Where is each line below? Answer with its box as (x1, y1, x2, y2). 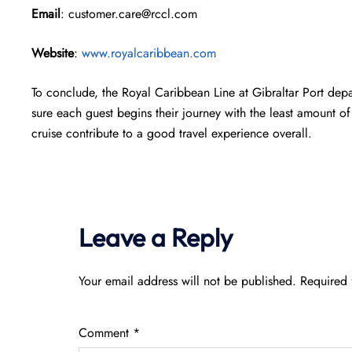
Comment (79, 324, 133, 342)
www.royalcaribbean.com (82, 44, 216, 62)
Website (31, 44, 74, 62)
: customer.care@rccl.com (60, 5, 197, 23)
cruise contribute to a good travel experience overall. (31, 124, 312, 142)
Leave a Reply (79, 222, 233, 253)
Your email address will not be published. (79, 272, 296, 290)
